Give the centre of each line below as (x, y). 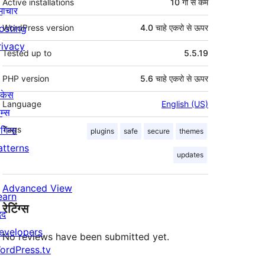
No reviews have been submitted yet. (86, 237)
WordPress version (38, 28)
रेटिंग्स (15, 209)
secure (159, 131)
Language (22, 104)
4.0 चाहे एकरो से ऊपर (174, 28)
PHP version (26, 79)
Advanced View (37, 188)
